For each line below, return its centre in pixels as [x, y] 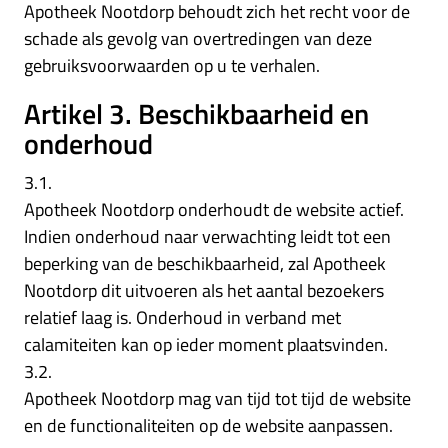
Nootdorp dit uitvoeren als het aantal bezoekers [204, 290]
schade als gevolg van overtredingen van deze [198, 38]
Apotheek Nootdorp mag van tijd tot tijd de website [217, 398]
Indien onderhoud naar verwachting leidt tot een [207, 236]
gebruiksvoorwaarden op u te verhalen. [172, 65]
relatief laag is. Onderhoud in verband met [182, 317]
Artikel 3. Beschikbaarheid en [196, 113]
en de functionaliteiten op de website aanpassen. [208, 425]
